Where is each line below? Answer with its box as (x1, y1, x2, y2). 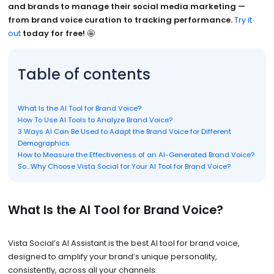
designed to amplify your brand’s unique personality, (7, 250, 217, 262)
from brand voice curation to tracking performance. (7, 14, 234, 26)
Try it (234, 14, 252, 26)
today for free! (20, 28, 85, 40)
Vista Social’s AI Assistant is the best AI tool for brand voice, (7, 237, 240, 249)
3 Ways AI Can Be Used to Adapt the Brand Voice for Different (17, 127, 231, 137)
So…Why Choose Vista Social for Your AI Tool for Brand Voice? (17, 161, 231, 172)
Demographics (17, 138, 70, 149)
